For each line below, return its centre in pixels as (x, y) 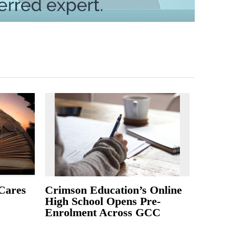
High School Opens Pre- (103, 201)
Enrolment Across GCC (103, 213)
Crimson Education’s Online (114, 190)
